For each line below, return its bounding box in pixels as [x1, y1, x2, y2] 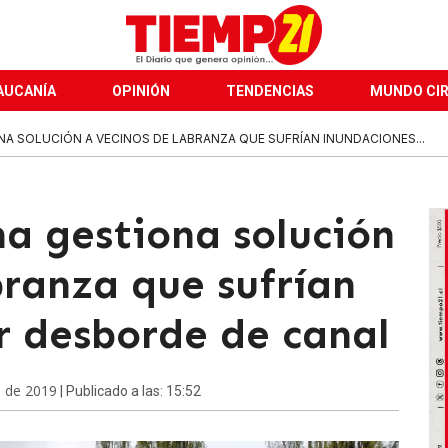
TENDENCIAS [226, 83, 314, 99]
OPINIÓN [112, 83, 170, 99]
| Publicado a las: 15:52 [57, 383, 201, 399]
